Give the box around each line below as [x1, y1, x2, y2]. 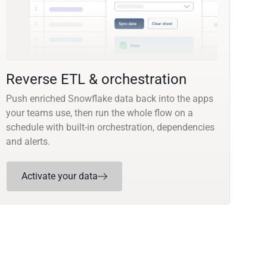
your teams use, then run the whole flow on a [6, 107, 194, 119]
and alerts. [6, 136, 51, 148]
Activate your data [21, 170, 98, 182]
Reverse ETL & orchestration [6, 71, 187, 88]
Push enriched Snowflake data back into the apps [6, 93, 214, 105]
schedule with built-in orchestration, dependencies [6, 122, 215, 133]
